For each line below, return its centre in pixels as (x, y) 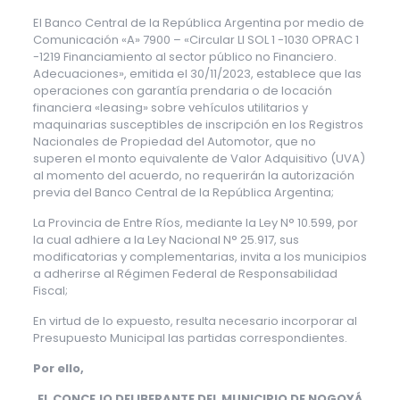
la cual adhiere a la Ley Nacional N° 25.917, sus (166, 240)
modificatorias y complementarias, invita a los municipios (200, 257)
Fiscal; (50, 291)
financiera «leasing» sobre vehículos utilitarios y (170, 108)
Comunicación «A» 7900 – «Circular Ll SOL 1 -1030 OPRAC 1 (196, 40)
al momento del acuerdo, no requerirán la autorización (193, 175)
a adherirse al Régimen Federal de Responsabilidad (185, 274)
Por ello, (58, 368)
